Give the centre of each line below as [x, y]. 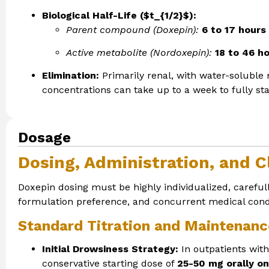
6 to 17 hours [234, 29]
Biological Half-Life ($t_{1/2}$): [119, 15]
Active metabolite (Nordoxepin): [139, 53]
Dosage [44, 137]
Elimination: [71, 76]
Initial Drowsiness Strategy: [110, 249]
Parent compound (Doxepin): [132, 29]
